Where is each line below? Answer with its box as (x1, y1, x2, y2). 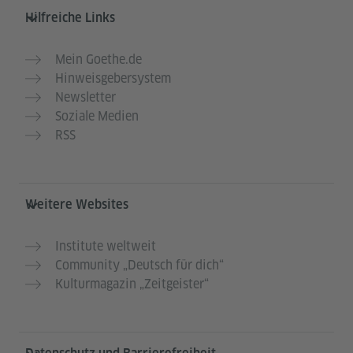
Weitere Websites (25, 197, 128, 213)
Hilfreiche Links (25, 10, 115, 26)
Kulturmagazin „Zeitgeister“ (55, 276, 209, 293)
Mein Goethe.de (55, 51, 142, 69)
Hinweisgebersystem (55, 70, 171, 87)
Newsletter (55, 89, 116, 106)
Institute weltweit (55, 238, 156, 255)
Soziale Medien (55, 108, 139, 125)
